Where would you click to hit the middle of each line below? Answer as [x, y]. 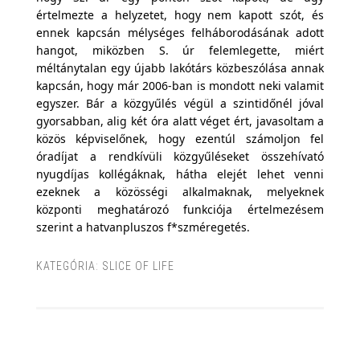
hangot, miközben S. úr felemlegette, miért [180, 50]
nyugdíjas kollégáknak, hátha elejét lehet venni [180, 174]
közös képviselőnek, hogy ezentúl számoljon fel [180, 139]
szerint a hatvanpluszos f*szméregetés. [143, 227]
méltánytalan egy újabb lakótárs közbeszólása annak [180, 68]
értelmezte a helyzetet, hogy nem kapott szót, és [180, 15]
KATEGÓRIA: [69, 266]
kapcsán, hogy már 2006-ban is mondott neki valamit [180, 86]
